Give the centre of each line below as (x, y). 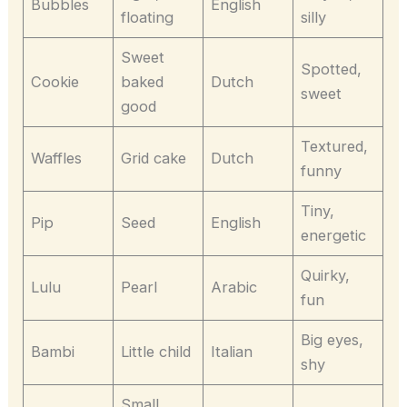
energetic (334, 235)
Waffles (57, 158)
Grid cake (154, 158)
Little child (156, 351)
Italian (232, 351)
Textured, (335, 146)
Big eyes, (333, 339)
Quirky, (326, 275)
